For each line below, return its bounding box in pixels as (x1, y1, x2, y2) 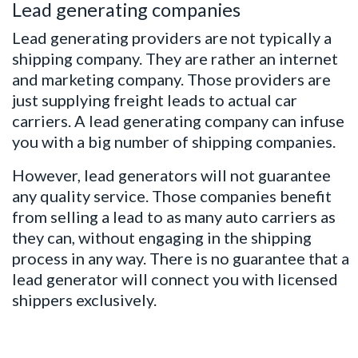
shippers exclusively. (12, 289, 160, 309)
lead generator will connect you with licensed (12, 268, 338, 288)
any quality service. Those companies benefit (12, 185, 332, 205)
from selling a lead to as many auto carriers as (12, 206, 336, 226)
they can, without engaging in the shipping (12, 227, 312, 247)
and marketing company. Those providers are (12, 69, 331, 89)
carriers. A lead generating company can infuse (12, 110, 344, 130)
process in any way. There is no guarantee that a (12, 248, 349, 268)
